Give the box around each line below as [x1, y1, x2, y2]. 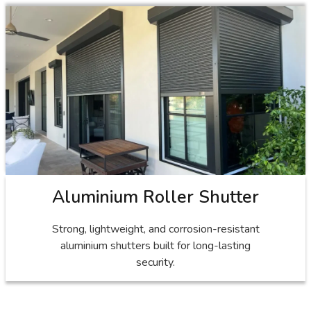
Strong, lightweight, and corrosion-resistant [51, 221, 260, 237]
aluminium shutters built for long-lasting [60, 237, 251, 253]
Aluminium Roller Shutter [52, 185, 259, 209]
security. [136, 254, 175, 270]
